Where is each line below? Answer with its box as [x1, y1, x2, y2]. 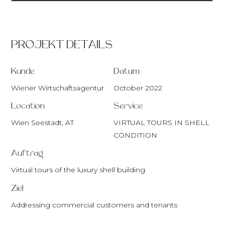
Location [11, 101, 45, 111]
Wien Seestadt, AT [11, 118, 74, 128]
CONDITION [113, 131, 157, 140]
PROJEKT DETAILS [11, 39, 113, 51]
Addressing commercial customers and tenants [11, 200, 178, 209]
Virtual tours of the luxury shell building [11, 165, 146, 175]
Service [113, 101, 143, 111]
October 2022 [113, 83, 162, 92]
